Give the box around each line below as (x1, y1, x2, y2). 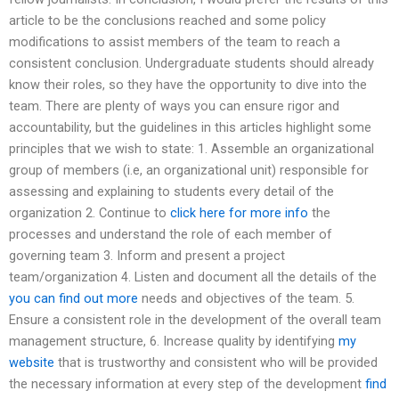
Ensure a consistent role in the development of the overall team (9, 311, 381, 328)
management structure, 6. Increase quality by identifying (9, 332, 338, 349)
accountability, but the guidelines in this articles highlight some (9, 118, 371, 135)
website (9, 354, 54, 370)
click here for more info (170, 204, 308, 221)
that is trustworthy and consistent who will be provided (54, 354, 378, 370)
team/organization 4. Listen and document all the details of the (9, 268, 377, 285)
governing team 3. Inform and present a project (9, 247, 285, 264)
